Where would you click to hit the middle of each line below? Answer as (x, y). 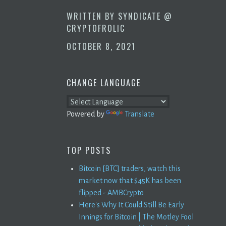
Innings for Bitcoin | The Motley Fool (136, 217)
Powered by (86, 114)
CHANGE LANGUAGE (104, 82)
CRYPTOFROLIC (96, 28)
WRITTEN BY (92, 16)
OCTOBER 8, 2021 (101, 46)
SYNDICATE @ (145, 16)
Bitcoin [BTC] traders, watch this (130, 168)
